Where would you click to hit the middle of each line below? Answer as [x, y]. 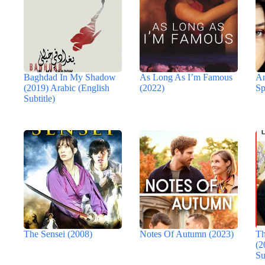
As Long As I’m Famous [186, 77]
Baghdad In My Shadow [70, 77]
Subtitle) [39, 98]
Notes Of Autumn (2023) [187, 234]
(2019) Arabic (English [67, 88]
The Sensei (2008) [58, 234]
